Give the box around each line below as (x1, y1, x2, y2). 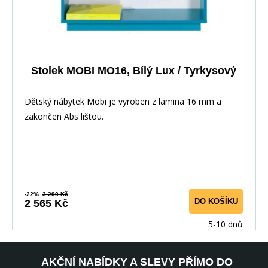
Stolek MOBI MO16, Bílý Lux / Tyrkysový (31, 65, 236, 77)
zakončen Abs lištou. (25, 111, 108, 123)
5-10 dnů (208, 218, 243, 230)
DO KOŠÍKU (194, 197, 238, 206)
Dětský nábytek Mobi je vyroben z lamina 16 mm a (25, 96, 221, 108)
